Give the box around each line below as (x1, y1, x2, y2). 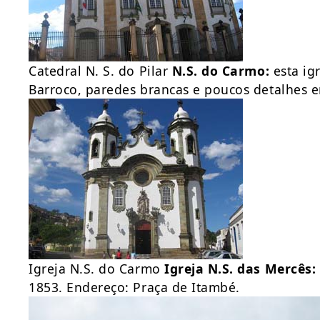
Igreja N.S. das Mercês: (164, 260, 316, 277)
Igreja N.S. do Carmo (29, 260, 165, 277)
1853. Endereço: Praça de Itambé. (29, 279, 240, 296)
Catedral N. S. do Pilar (29, 62, 172, 79)
